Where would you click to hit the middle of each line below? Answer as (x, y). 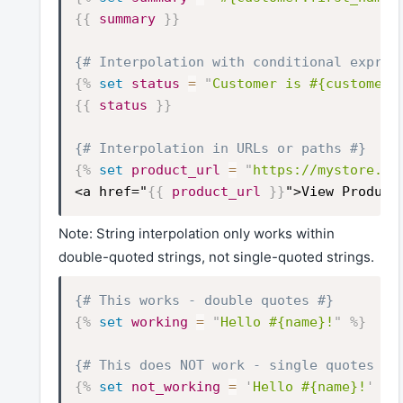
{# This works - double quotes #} (204, 300)
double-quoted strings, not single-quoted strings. (216, 257)
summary (127, 18)
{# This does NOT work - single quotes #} (237, 365)
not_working (176, 386)
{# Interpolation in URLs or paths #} (220, 148)
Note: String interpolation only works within (197, 234)
